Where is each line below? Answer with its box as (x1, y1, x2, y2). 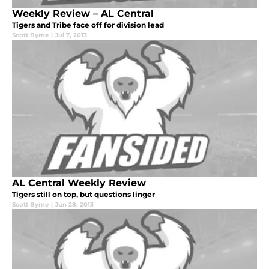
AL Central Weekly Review (12, 177, 146, 189)
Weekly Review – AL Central (12, 7, 154, 19)
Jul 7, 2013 (55, 31, 87, 39)
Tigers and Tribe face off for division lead (12, 20, 164, 29)
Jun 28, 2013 (55, 200, 94, 208)
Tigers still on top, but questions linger (12, 189, 155, 199)
